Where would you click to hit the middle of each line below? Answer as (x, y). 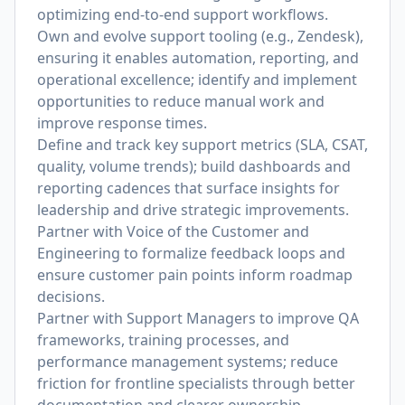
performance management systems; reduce (188, 362)
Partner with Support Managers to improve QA (198, 318)
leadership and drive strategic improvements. (193, 210)
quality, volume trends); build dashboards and (194, 166)
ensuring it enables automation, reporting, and (198, 58)
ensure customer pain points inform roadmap (195, 275)
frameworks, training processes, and (163, 340)
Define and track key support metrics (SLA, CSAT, (202, 145)
